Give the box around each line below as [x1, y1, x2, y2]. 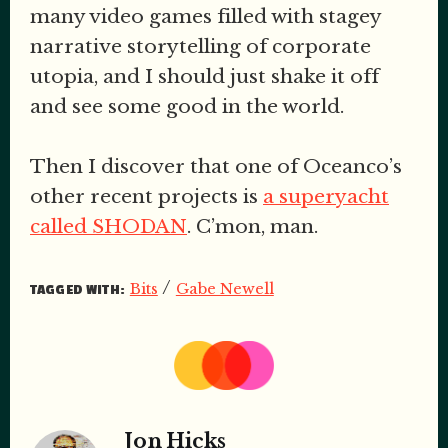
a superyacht [263, 185, 389, 209]
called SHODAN [30, 215, 187, 239]
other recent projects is [30, 185, 263, 209]
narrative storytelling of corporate [30, 34, 371, 58]
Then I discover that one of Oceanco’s [30, 155, 402, 179]
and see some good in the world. [30, 94, 349, 118]
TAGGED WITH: [30, 280, 125, 298]
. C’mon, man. [187, 215, 323, 239]
